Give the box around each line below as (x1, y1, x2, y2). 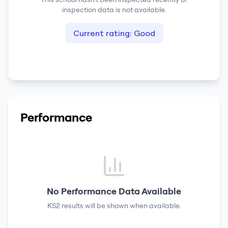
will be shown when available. (83, 201, 181, 210)
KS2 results (47, 201, 83, 210)
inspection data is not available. (62, 5, 166, 14)
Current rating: (73, 28, 134, 38)
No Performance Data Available (47, 185, 181, 197)
